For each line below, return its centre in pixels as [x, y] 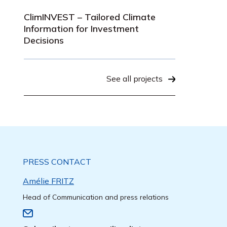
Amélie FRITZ [48, 181]
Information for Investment [81, 29]
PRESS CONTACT [57, 162]
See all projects [135, 79]
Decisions [44, 40]
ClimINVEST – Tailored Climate [90, 17]
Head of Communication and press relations [96, 197]
